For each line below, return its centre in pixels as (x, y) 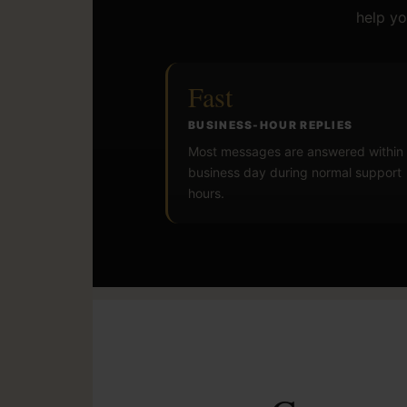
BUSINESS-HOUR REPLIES (271, 124)
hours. (206, 193)
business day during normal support (295, 172)
